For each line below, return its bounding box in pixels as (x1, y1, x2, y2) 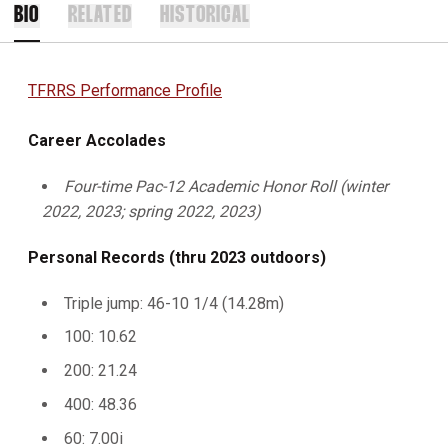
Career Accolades (28, 130, 166, 150)
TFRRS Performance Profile (28, 80, 222, 100)
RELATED (67, 4, 132, 27)
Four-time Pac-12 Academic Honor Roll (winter (64, 176, 388, 196)
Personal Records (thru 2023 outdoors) (28, 247, 326, 267)
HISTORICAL (160, 4, 251, 27)
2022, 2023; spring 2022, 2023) (42, 201, 261, 221)
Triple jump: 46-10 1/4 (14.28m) (64, 293, 284, 313)
